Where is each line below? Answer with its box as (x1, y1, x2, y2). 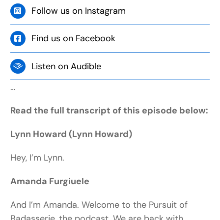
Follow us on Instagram (31, 5, 126, 17)
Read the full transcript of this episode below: (10, 105, 209, 117)
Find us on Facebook (31, 32, 116, 45)
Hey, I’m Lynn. (10, 152, 65, 164)
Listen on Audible (31, 60, 102, 72)
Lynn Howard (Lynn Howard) (10, 128, 133, 140)
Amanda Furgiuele (10, 175, 94, 188)
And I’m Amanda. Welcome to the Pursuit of (10, 199, 188, 211)
